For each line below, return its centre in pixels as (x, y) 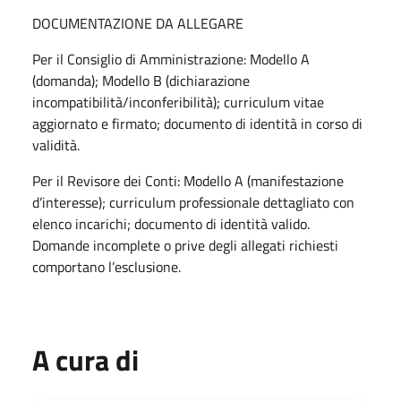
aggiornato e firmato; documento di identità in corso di (197, 123)
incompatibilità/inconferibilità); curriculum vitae (178, 102)
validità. (56, 145)
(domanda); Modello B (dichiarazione (141, 80)
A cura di (85, 359)
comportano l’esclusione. (107, 266)
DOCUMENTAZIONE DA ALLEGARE (138, 23)
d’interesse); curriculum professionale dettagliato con (193, 202)
